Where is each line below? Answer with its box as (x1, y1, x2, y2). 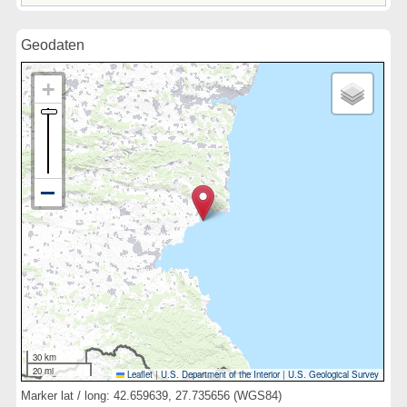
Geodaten (20, 36, 84, 54)
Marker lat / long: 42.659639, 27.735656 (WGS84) (20, 388, 282, 402)
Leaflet (124, 368, 154, 382)
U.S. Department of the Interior (161, 368, 281, 382)
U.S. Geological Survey (288, 368, 380, 382)
